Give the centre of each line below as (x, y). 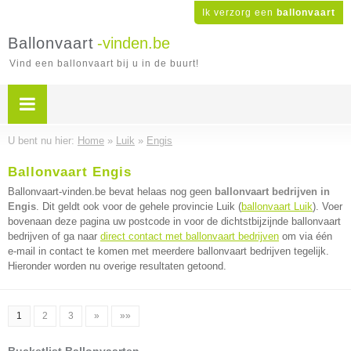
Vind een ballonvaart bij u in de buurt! (104, 63)
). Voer (327, 206)
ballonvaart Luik (277, 206)
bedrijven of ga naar (54, 236)
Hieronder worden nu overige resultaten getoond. (117, 266)
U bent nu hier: (43, 141)
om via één (306, 236)
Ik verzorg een (239, 13)
